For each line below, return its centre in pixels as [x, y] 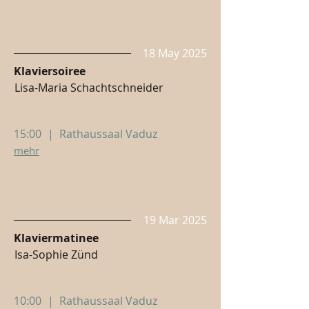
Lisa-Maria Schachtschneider [89, 88]
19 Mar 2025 [175, 220]
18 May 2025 [175, 53]
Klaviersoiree [50, 71]
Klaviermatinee [56, 238]
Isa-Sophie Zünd [56, 255]
